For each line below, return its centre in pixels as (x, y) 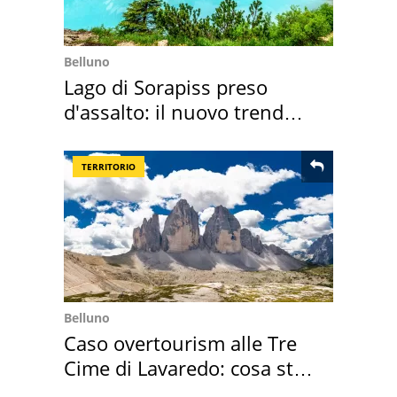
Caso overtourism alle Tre (180, 343)
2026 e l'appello (136, 136)
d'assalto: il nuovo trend (174, 111)
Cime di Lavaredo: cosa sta (184, 367)
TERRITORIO (109, 166)
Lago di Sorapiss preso (166, 86)
